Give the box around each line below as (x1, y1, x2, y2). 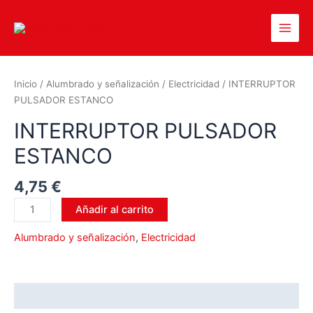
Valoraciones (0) (14, 289, 96, 303)
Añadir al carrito (75, 203, 154, 216)
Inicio (14, 78, 37, 90)
